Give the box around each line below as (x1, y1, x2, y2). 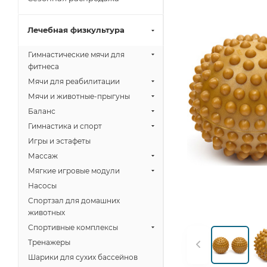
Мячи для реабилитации (28, 77, 120, 86)
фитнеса (28, 62, 59, 71)
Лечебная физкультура (27, 25, 125, 35)
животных (28, 208, 65, 217)
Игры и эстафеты (28, 136, 91, 145)
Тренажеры (28, 238, 70, 247)
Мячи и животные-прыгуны (28, 92, 130, 101)
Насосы (28, 181, 57, 190)
